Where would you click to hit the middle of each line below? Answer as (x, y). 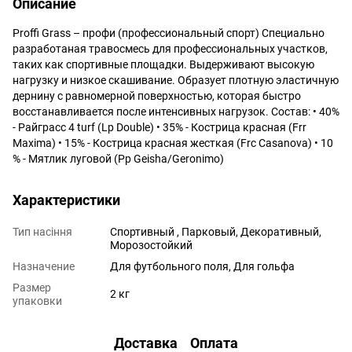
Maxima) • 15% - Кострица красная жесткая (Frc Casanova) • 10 (173, 143)
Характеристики (66, 200)
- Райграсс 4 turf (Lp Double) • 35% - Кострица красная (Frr (159, 127)
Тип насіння (42, 231)
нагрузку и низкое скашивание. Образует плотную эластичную (176, 80)
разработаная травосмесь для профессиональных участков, (170, 48)
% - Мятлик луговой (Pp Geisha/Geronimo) (118, 158)
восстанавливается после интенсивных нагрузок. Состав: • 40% (176, 111)
